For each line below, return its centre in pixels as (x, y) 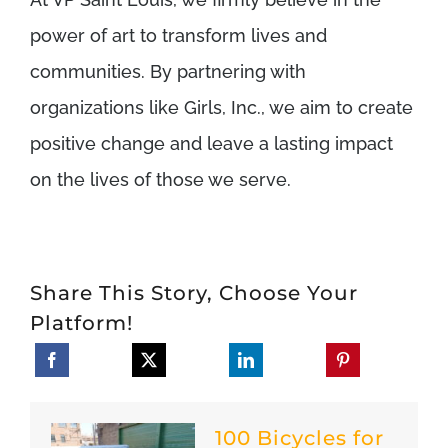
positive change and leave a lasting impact (211, 144)
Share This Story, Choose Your (194, 293)
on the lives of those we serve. (160, 180)
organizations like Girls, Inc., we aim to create (221, 108)
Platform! (81, 323)
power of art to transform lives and (178, 36)
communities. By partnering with (168, 72)
